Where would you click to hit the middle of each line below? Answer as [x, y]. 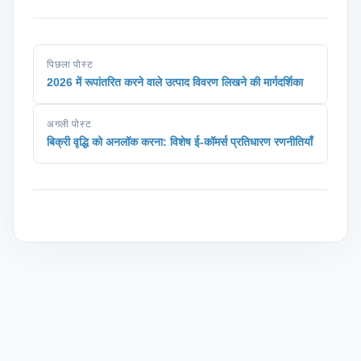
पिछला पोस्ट [70, 64]
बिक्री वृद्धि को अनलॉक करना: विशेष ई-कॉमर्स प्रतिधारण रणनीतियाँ [180, 142]
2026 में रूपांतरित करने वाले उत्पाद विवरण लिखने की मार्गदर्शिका [175, 82]
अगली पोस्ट [69, 124]
